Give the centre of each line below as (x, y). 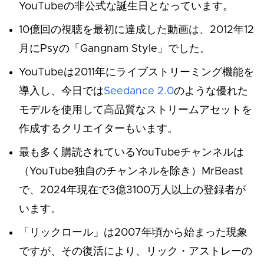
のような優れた (211, 92)
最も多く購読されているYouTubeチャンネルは (131, 153)
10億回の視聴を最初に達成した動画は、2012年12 (136, 30)
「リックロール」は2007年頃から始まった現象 (133, 233)
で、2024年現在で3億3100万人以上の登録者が (132, 191)
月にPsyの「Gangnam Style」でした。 (115, 49)
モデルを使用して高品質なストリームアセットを (136, 110)
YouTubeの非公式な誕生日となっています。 (126, 7)
